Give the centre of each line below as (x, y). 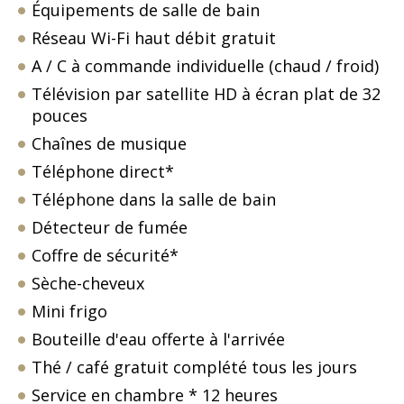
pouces (60, 115)
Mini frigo (69, 311)
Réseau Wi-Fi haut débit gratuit (154, 37)
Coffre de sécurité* (105, 255)
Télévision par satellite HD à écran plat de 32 (206, 93)
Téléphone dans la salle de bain (154, 199)
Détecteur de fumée (110, 227)
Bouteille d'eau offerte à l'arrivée (158, 339)
